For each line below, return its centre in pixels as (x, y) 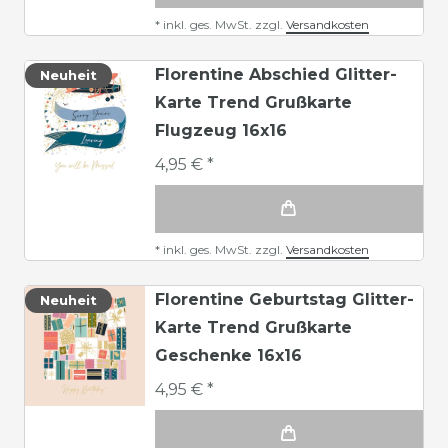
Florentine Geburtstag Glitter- (284, 299)
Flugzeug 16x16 (221, 130)
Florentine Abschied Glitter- (276, 74)
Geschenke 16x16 (228, 355)
